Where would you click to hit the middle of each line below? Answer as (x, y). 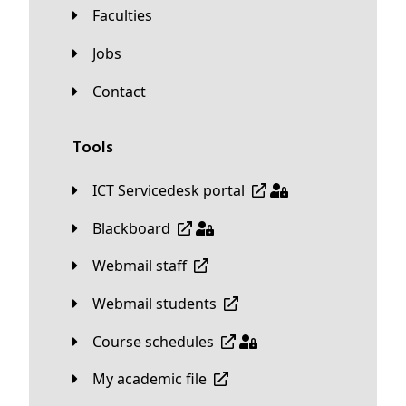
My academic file (156, 379)
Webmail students (161, 304)
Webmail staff (146, 266)
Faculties (126, 16)
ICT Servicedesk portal (171, 191)
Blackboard (136, 228)
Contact (124, 91)
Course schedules (158, 341)
